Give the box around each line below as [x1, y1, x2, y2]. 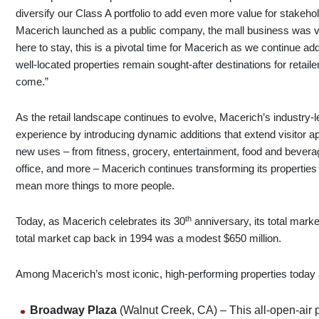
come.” [16, 75, 49, 88]
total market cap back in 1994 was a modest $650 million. [16, 232, 282, 245]
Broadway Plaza [30, 304, 120, 317]
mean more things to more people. [16, 179, 175, 192]
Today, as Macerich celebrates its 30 [16, 215, 186, 228]
